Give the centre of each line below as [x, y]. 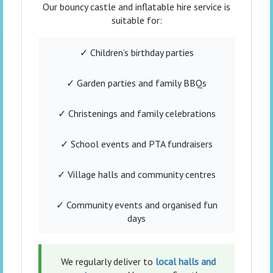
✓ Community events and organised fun [136, 205]
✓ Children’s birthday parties [136, 53]
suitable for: [136, 20]
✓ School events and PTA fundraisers [136, 144]
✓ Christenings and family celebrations [136, 114]
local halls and [185, 262]
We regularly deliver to [108, 262]
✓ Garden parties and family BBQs [136, 83]
